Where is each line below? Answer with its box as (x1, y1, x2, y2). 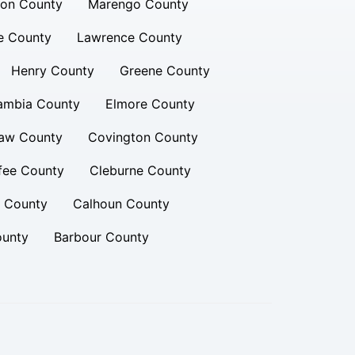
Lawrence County (76, 29, 182, 45)
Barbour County (53, 229, 149, 245)
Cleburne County (89, 162, 191, 178)
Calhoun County (72, 196, 170, 212)
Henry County (10, 63, 94, 78)
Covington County (87, 129, 198, 145)
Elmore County (105, 96, 195, 112)
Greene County (119, 63, 210, 78)
